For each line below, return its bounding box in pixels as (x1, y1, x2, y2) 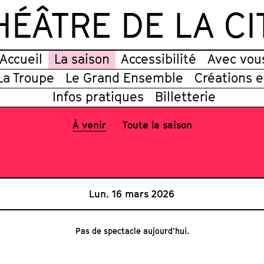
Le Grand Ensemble (65, 70, 183, 85)
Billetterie (155, 89, 216, 104)
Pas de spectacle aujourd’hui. (75, 226, 189, 236)
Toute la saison (122, 118, 192, 131)
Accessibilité (121, 51, 196, 67)
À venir (72, 118, 106, 131)
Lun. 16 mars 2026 (89, 187, 175, 200)
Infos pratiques (52, 89, 144, 104)
